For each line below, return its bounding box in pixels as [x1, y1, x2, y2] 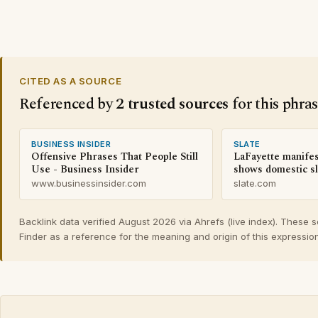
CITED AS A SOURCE [19, 75, 122, 87]
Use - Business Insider [31, 162, 139, 178]
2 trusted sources [116, 92, 229, 116]
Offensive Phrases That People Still [31, 149, 198, 165]
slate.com [233, 177, 276, 190]
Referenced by [19, 92, 116, 116]
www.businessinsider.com [31, 177, 146, 190]
